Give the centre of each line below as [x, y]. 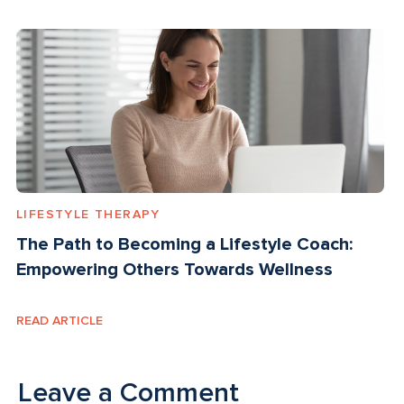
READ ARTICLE [60, 321]
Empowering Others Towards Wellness [174, 270]
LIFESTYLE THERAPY [88, 215]
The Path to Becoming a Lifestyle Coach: [184, 245]
